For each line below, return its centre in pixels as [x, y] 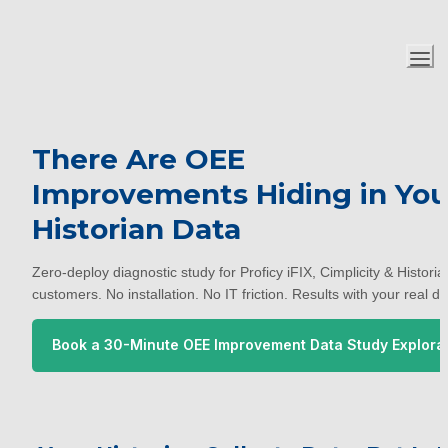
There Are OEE [138, 159]
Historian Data [136, 229]
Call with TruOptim [262, 367]
